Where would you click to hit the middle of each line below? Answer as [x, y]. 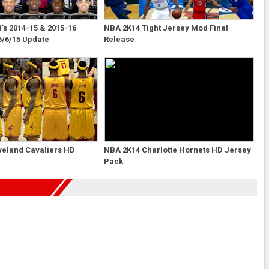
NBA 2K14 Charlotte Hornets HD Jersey [177, 150]
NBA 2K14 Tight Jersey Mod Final [166, 28]
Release [119, 39]
